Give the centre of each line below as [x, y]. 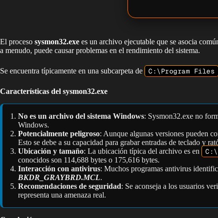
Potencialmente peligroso [59, 134]
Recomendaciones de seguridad [70, 186]
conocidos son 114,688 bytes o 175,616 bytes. [89, 160]
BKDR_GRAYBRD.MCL [59, 178]
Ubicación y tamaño [51, 151]
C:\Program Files [182, 71]
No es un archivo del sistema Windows [81, 116]
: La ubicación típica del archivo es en [143, 151]
